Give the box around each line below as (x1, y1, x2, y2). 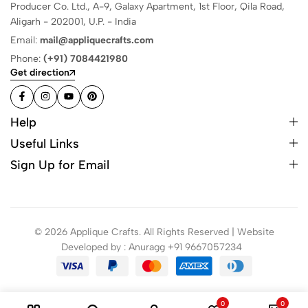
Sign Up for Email (10, 157, 109, 173)
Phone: (10, 52, 43, 65)
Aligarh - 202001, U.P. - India (10, 15, 136, 27)
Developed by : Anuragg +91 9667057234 (60, 241, 247, 253)
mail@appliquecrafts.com (40, 34, 153, 46)
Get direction (10, 67, 69, 78)
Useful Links (10, 135, 79, 151)
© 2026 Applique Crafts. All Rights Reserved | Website (34, 225, 274, 238)
